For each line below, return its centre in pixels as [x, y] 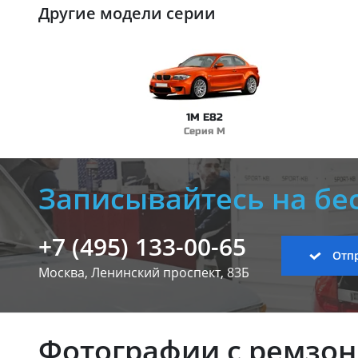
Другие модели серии [127, 13]
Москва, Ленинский [101, 272]
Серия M [205, 131]
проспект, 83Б [206, 272]
